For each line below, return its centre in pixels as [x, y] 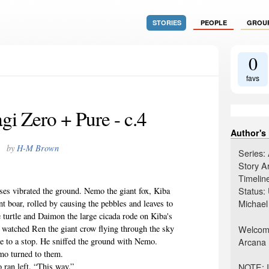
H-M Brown [38, 148]
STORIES [167, 23]
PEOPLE [213, 23]
